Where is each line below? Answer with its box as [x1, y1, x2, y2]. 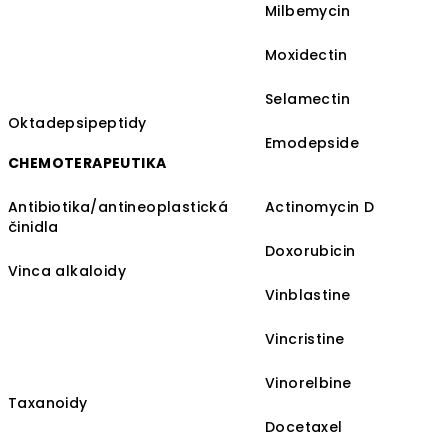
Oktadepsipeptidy [8, 113, 147, 134]
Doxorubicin [265, 241, 356, 262]
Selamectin [265, 89, 350, 110]
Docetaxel [265, 417, 343, 438]
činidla [8, 217, 59, 238]
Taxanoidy [8, 393, 88, 414]
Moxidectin [265, 45, 347, 66]
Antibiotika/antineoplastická [8, 197, 229, 218]
